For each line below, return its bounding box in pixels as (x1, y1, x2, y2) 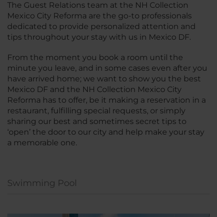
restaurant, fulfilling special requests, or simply (7, 106, 186, 115)
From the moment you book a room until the (7, 52, 183, 62)
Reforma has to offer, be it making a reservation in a (7, 95, 206, 105)
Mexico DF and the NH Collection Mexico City (7, 84, 182, 94)
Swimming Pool (7, 177, 77, 188)
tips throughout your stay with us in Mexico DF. (7, 32, 193, 42)
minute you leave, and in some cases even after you (7, 63, 207, 73)
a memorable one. (7, 138, 77, 147)
